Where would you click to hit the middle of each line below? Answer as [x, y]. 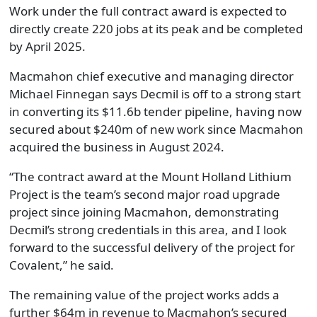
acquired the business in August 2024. [116, 147]
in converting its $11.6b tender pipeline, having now [155, 111]
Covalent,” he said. [61, 265]
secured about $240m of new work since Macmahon [156, 129]
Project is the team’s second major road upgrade [144, 194]
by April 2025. [47, 46]
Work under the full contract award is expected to [148, 11]
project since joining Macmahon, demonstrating [144, 212]
